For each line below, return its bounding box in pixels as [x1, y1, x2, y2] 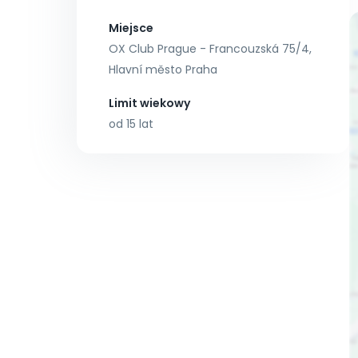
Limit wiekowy [109, 95, 190, 111]
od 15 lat [109, 116, 153, 132]
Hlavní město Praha [109, 62, 217, 78]
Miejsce [109, 20, 153, 36]
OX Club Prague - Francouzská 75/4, [109, 41, 312, 57]
